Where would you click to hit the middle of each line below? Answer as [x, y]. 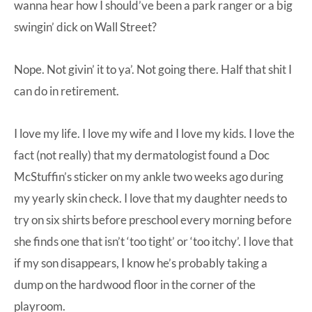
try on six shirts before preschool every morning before [153, 219]
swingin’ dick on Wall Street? [85, 26]
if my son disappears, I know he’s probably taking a [141, 263]
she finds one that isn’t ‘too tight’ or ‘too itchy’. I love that [154, 241]
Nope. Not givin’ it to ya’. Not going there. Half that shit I [153, 69]
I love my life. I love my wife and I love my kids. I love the [154, 133]
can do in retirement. [67, 91]
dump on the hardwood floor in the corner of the [135, 284]
